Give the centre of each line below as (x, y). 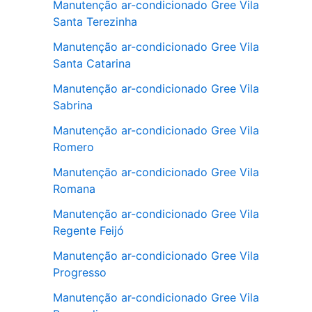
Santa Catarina (92, 63)
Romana (74, 188)
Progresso (80, 272)
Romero (73, 147)
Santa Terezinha (95, 21)
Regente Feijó (88, 230)
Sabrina (73, 105)
